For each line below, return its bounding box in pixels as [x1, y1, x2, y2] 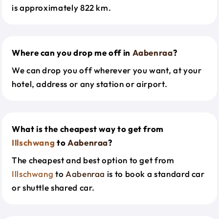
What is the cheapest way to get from [12, 124, 164, 134]
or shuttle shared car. [12, 182, 95, 193]
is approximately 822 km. [12, 2, 111, 13]
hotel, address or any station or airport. [12, 79, 168, 89]
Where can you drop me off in [12, 47, 132, 58]
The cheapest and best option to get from [12, 155, 175, 165]
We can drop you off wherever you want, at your [12, 65, 202, 75]
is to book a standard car [105, 169, 205, 179]
